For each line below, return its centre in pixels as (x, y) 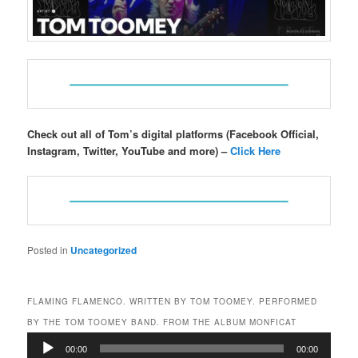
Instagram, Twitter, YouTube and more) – (129, 151)
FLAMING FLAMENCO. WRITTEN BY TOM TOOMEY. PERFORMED (173, 301)
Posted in (48, 249)
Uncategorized (104, 250)
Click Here (256, 151)
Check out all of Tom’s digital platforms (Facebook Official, (173, 134)
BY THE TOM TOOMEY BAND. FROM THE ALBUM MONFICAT (162, 322)
